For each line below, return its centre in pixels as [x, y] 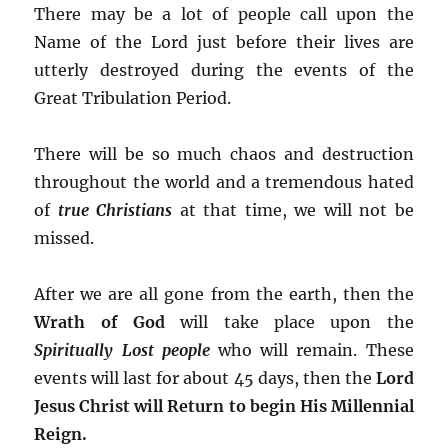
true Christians [115, 209]
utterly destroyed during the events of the [224, 69]
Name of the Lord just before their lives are [224, 41]
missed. [64, 237]
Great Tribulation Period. [133, 97]
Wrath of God [107, 321]
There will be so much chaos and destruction [224, 153]
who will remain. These [311, 349]
